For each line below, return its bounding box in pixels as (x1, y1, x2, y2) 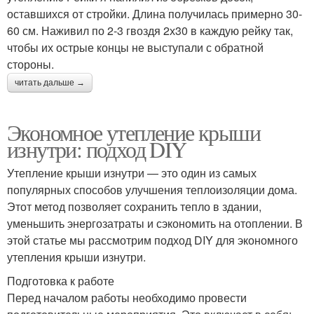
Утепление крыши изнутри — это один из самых (7, 165, 257, 182)
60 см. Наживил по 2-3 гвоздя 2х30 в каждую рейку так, (7, 22, 293, 39)
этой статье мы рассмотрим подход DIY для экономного (7, 232, 298, 249)
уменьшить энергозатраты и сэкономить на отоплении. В (7, 215, 303, 232)
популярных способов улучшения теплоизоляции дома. (7, 182, 297, 198)
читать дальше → (15, 78, 85, 88)
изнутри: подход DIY (7, 134, 186, 165)
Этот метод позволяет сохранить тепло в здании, (7, 198, 261, 215)
